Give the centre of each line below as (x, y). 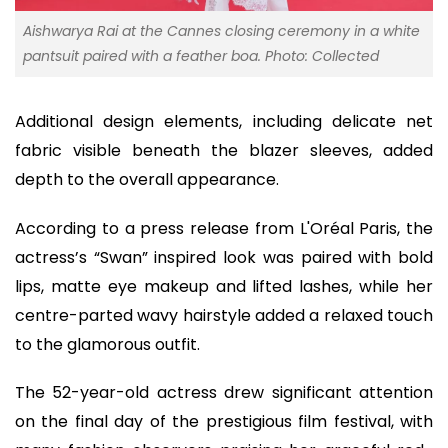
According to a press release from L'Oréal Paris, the (224, 228)
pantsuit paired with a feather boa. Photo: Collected (201, 56)
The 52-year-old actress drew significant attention (224, 393)
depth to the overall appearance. (147, 180)
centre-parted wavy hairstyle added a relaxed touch (224, 315)
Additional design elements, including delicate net (224, 122)
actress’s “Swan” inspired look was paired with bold (224, 257)
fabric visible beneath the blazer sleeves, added (224, 151)
